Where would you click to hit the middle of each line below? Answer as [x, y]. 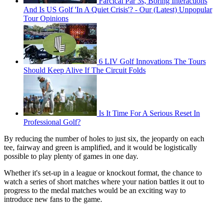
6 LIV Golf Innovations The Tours [152, 61]
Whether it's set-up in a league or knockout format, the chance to [103, 173]
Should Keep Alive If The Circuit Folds [85, 70]
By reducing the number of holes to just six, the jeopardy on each [104, 138]
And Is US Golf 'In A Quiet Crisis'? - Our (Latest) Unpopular [118, 9]
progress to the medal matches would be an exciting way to [95, 190]
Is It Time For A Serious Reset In [149, 113]
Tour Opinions [46, 18]
